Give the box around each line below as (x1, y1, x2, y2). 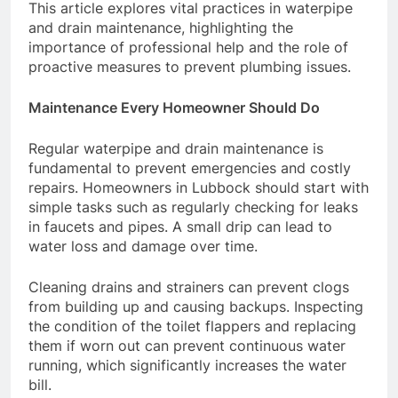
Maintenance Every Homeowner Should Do (28, 99, 320, 117)
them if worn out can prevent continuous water (28, 337, 346, 355)
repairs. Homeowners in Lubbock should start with (28, 179, 369, 197)
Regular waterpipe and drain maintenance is (28, 139, 323, 158)
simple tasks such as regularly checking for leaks (28, 198, 358, 217)
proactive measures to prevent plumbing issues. (28, 58, 351, 76)
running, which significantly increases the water (28, 356, 346, 375)
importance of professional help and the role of (28, 38, 348, 57)
